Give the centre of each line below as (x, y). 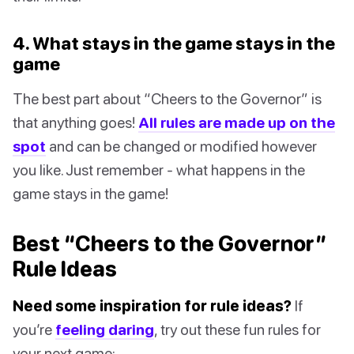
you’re (34, 329)
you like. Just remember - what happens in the (159, 169)
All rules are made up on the (237, 122)
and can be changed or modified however (181, 145)
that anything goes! (75, 122)
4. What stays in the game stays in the (174, 43)
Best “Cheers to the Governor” (170, 243)
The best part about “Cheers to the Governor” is (167, 98)
